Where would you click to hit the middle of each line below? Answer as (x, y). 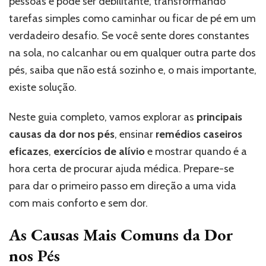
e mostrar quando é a (196, 152)
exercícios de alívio (99, 152)
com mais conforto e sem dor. (78, 203)
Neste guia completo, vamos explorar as (103, 117)
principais (219, 117)
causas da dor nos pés (62, 134)
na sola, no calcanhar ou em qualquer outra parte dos (132, 53)
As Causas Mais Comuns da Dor (121, 235)
